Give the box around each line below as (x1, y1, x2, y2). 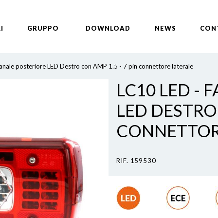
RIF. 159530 (116, 157, 157, 164)
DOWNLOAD (85, 24, 130, 32)
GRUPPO (27, 24, 59, 32)
